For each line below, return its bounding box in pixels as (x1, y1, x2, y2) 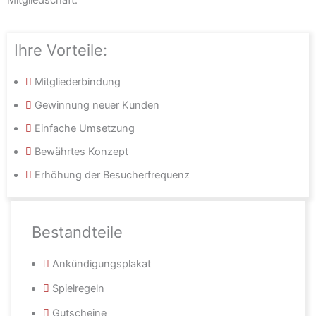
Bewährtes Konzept (35, 145, 128, 158)
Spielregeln (52, 281, 104, 295)
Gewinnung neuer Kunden (35, 98, 159, 111)
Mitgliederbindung (35, 75, 121, 88)
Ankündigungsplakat (52, 257, 151, 270)
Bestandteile (32, 222, 123, 241)
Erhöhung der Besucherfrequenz (35, 168, 190, 181)
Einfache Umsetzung (35, 121, 135, 135)
